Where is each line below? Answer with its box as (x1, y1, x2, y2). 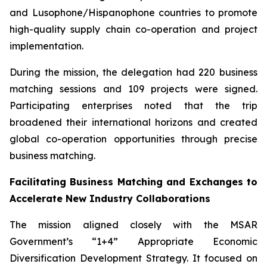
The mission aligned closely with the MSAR (10, 219, 257, 231)
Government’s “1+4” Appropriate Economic (10, 235, 257, 247)
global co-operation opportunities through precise (10, 133, 257, 145)
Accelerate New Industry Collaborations (10, 193, 210, 204)
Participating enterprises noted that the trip (10, 100, 257, 111)
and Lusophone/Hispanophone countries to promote (10, 7, 257, 18)
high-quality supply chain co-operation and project (10, 23, 257, 35)
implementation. (10, 40, 83, 52)
